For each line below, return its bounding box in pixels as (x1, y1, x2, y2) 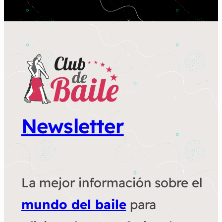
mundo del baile (21, 196, 126, 213)
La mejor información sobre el (21, 174, 203, 191)
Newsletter (21, 113, 124, 139)
